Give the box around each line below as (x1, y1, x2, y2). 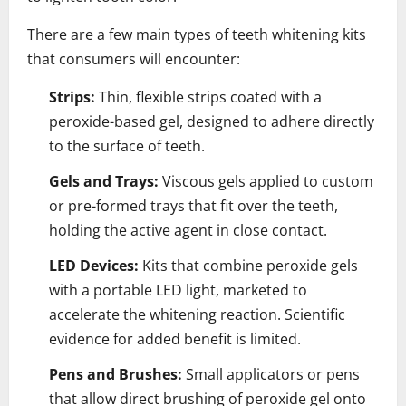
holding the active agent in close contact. (49, 219, 327, 240)
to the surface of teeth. (49, 135, 205, 156)
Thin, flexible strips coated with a (95, 86, 322, 107)
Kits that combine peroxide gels (139, 255, 358, 275)
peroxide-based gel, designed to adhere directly (49, 111, 374, 131)
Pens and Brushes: (49, 363, 182, 384)
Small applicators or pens (182, 363, 360, 384)
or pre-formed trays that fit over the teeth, (49, 195, 338, 216)
